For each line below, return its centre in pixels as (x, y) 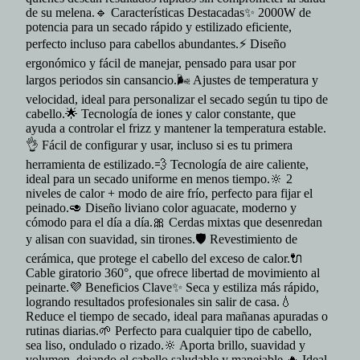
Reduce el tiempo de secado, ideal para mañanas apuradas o (177, 316)
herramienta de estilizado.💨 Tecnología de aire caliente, (167, 164)
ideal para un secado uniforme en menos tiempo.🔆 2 (159, 179)
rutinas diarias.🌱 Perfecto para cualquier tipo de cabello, (169, 331)
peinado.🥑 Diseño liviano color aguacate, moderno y (161, 208)
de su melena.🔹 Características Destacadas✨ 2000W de (168, 12)
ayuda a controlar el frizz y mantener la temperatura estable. (176, 128)
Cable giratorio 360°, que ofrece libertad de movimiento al (173, 273)
